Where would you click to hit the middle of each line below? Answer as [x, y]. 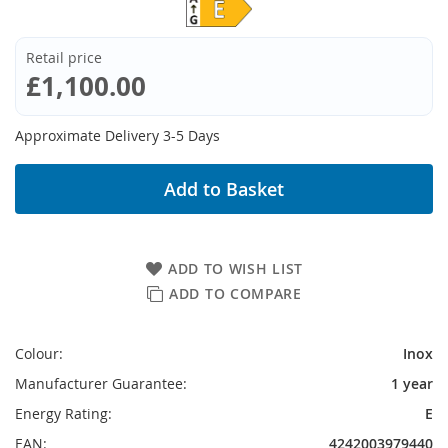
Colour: [39, 353]
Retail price [64, 57]
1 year [412, 383]
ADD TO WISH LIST [235, 268]
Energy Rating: [63, 413]
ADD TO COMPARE [235, 293]
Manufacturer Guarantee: [101, 383]
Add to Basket [224, 189]
